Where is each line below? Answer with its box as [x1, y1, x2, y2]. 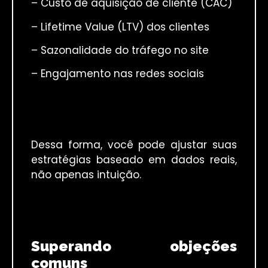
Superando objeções [31, 237, 237, 255]
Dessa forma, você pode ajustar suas [31, 137, 237, 152]
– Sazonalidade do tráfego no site [31, 43, 209, 58]
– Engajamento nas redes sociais [31, 66, 204, 81]
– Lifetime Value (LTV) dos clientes [31, 19, 209, 34]
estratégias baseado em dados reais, [31, 152, 237, 167]
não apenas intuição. [31, 167, 141, 182]
